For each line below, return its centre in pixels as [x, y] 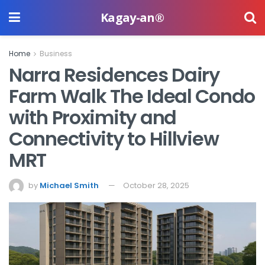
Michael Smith [69, 185]
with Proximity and [93, 117]
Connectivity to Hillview [114, 139]
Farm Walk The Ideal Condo [132, 96]
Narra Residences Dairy [114, 75]
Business [56, 54]
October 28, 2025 [156, 185]
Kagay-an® [132, 17]
